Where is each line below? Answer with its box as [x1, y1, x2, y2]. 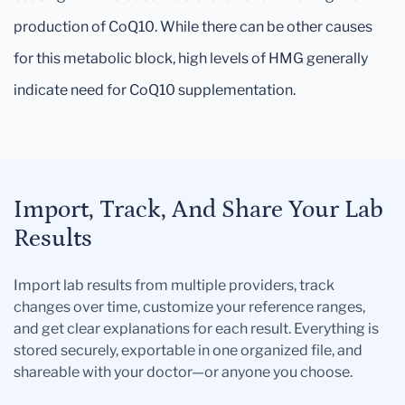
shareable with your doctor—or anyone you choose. [14, 363, 353, 381]
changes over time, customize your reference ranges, [14, 298, 365, 316]
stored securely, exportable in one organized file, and [14, 342, 363, 360]
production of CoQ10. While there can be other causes [14, 18, 372, 36]
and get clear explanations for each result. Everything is [14, 320, 379, 338]
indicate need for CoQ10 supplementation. [14, 81, 296, 99]
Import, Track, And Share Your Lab [14, 196, 383, 224]
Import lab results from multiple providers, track [14, 277, 334, 295]
